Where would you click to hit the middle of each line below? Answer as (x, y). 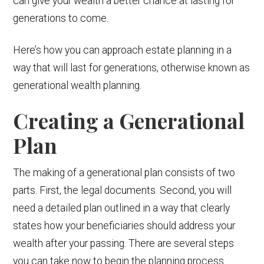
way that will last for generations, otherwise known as (132, 67)
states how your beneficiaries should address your (124, 225)
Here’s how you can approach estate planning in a (123, 50)
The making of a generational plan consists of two (124, 172)
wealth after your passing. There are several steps (124, 243)
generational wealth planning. (77, 85)
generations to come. (62, 18)
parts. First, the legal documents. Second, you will (123, 190)
